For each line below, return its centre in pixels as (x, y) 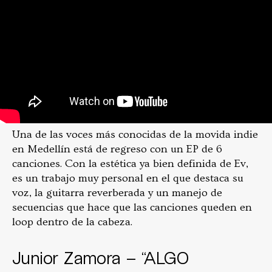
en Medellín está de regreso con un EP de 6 (117, 149)
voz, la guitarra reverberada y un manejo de (117, 193)
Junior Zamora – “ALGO (100, 258)
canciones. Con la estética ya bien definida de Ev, (130, 164)
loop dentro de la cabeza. (73, 222)
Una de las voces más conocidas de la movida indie (135, 135)
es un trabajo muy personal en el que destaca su (128, 178)
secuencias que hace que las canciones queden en (132, 208)
